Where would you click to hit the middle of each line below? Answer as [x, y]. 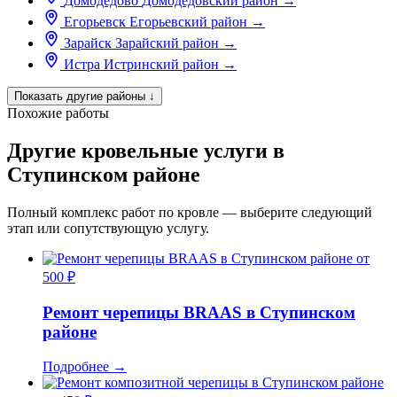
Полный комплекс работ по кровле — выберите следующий [190, 213]
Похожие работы [58, 113]
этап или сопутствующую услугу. [108, 229]
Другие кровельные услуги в [146, 151]
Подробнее [78, 366]
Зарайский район [167, 43]
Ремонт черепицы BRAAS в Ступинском [199, 312]
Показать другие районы [82, 97]
